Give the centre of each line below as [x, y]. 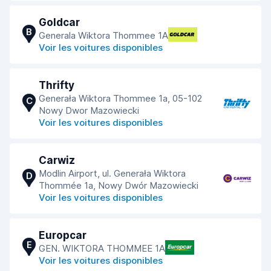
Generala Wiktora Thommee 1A [103, 35]
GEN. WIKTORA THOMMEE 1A [102, 248]
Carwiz [57, 160]
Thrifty [57, 85]
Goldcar [59, 22]
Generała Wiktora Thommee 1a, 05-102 [120, 98]
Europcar [63, 235]
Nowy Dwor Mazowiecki [89, 110]
